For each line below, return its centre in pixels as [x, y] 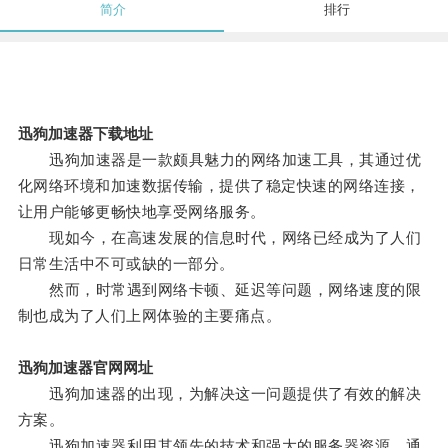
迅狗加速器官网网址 [85, 368]
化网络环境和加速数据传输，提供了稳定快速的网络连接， [219, 186]
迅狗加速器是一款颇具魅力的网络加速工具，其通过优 [219, 160]
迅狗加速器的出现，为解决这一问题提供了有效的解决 [219, 394]
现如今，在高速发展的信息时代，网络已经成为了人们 [219, 238]
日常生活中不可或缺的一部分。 [126, 264]
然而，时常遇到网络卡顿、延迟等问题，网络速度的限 [219, 290]
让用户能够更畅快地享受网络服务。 [141, 212]
